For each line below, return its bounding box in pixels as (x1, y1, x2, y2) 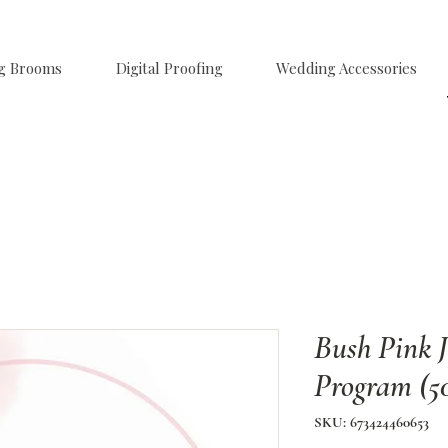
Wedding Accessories (276, 58, 417, 78)
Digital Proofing (115, 58, 223, 78)
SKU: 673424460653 (314, 413, 429, 432)
